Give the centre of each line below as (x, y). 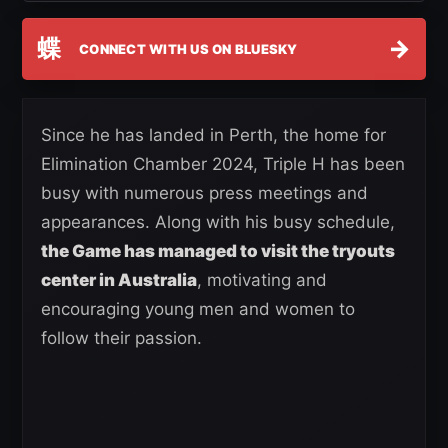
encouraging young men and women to (198, 309)
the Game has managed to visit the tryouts (218, 251)
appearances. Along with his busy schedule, (218, 222)
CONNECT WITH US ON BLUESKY (188, 48)
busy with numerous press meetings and (204, 193)
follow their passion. (124, 338)
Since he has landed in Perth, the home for (213, 135)
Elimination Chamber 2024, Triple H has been (223, 164)
